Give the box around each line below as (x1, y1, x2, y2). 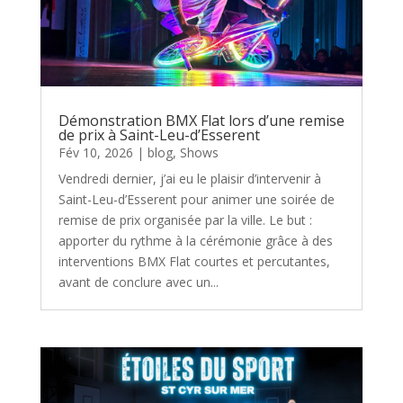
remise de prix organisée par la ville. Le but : (58, 210, 312, 228)
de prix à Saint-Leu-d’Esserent (58, 124, 260, 145)
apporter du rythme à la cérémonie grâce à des (58, 231, 333, 249)
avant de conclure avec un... (58, 273, 219, 291)
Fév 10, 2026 (58, 143, 133, 161)
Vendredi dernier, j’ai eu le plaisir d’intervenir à (58, 169, 321, 187)
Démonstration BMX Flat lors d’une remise (58, 110, 345, 130)
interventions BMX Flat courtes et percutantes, (58, 252, 330, 270)
